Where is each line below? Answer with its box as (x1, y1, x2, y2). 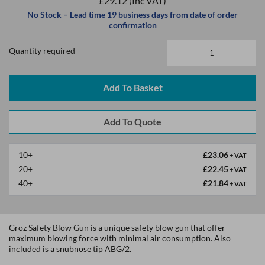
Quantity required (9, 46, 75, 56)
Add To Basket (102, 82, 163, 93)
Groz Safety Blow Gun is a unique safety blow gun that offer (9, 222, 225, 232)
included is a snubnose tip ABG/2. (9, 244, 131, 254)
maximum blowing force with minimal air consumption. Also (9, 233, 231, 243)
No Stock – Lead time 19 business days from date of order (27, 9, 238, 20)
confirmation (108, 20, 157, 30)
